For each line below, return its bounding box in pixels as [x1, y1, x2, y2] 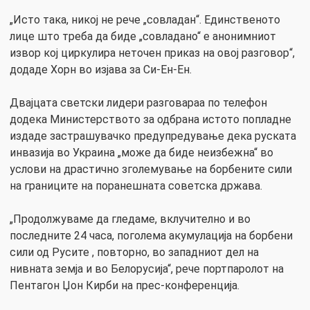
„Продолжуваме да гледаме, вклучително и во [10, 212, 250, 226]
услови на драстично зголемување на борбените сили [10, 162, 292, 176]
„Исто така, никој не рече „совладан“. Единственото [10, 12, 280, 26]
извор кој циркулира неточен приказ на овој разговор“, [10, 46, 295, 60]
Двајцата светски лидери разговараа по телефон [10, 95, 267, 109]
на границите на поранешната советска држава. [10, 179, 262, 192]
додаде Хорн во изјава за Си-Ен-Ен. [10, 62, 192, 76]
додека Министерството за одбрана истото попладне [10, 112, 291, 126]
